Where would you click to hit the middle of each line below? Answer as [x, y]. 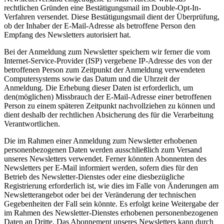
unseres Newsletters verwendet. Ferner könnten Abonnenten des [105, 159]
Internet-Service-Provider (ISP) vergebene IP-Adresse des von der [108, 61]
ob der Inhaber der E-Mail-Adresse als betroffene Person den [100, 26]
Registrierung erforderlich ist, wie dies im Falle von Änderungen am [111, 186]
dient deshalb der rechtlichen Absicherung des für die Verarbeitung [109, 115]
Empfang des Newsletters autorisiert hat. [67, 35]
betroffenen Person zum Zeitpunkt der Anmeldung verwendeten [104, 70]
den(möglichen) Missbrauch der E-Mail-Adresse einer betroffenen [108, 97]
